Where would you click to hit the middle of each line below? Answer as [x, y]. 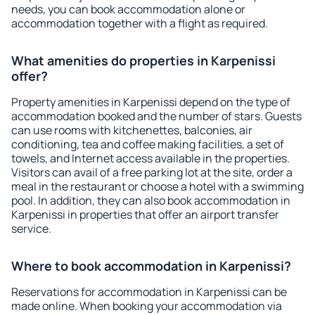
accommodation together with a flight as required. [140, 23]
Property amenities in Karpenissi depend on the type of [151, 102]
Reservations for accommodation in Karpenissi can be [149, 292]
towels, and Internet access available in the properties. [150, 158]
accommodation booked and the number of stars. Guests [156, 116]
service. [31, 229]
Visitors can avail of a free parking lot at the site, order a [152, 172]
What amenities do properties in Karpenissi [143, 60]
